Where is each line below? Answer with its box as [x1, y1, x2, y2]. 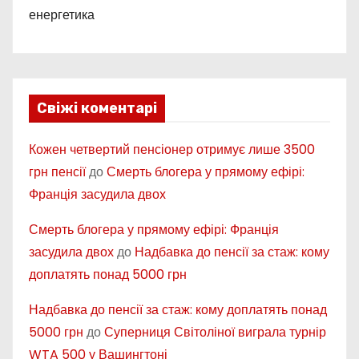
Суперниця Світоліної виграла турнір [104, 322, 326, 341]
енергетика [29, 6, 95, 25]
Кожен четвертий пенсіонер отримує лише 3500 [29, 139, 315, 159]
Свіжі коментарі [37, 99, 157, 117]
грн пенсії [29, 162, 86, 181]
